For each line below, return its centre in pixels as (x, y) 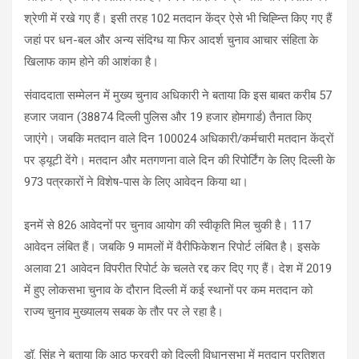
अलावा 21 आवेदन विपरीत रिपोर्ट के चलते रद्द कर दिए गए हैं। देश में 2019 (178, 268)
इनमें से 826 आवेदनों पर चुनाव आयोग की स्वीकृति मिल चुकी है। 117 (167, 225)
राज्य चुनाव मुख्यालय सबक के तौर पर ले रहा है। (124, 311)
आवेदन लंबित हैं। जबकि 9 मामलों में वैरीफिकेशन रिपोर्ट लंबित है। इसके (172, 246)
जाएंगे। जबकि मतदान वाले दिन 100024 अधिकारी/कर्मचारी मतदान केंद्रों (179, 138)
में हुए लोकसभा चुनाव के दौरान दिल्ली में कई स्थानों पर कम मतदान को (168, 290)
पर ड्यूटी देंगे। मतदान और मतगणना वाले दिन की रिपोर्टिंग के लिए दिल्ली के (179, 160)
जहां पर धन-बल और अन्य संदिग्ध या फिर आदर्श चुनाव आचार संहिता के (171, 40)
